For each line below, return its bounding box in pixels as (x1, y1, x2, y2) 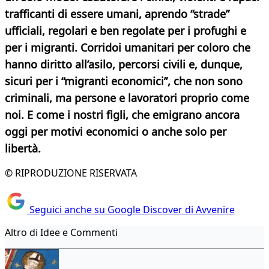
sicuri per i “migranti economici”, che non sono (5, 74, 243, 89)
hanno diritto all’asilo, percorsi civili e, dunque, (5, 57, 243, 72)
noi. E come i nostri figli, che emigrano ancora (5, 107, 240, 122)
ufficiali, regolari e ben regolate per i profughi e (5, 23, 246, 38)
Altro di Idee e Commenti (5, 225, 118, 239)
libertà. (5, 141, 41, 156)
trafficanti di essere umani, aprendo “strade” (5, 7, 229, 22)
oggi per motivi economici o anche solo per (5, 124, 226, 139)
